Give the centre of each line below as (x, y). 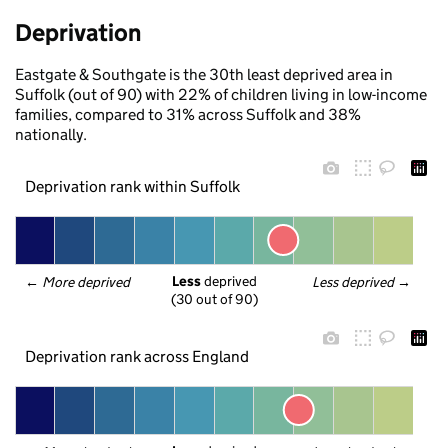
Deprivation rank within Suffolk (132, 186)
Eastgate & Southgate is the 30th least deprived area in (204, 74)
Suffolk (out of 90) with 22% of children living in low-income (221, 94)
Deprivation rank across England (136, 356)
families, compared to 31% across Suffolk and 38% (188, 114)
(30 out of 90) (214, 299)
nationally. (51, 134)
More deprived (87, 282)
